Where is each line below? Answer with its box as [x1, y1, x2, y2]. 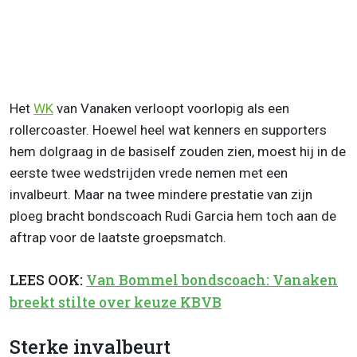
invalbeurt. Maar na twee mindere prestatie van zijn [10, 186, 312, 202]
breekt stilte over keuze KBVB [10, 292, 222, 312]
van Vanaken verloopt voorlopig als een [53, 100, 289, 116]
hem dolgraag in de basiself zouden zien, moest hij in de [10, 143, 346, 159]
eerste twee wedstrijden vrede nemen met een [10, 164, 288, 181]
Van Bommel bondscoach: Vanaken [86, 270, 338, 289]
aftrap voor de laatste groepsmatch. [10, 229, 226, 245]
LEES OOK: [10, 270, 86, 289]
